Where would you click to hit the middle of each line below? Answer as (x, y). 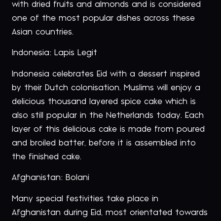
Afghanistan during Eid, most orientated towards (110, 212)
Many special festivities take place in (85, 199)
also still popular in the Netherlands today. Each (108, 115)
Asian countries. (43, 32)
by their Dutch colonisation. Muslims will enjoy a (106, 88)
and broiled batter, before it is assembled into (104, 143)
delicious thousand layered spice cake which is (104, 101)
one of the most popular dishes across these (103, 18)
